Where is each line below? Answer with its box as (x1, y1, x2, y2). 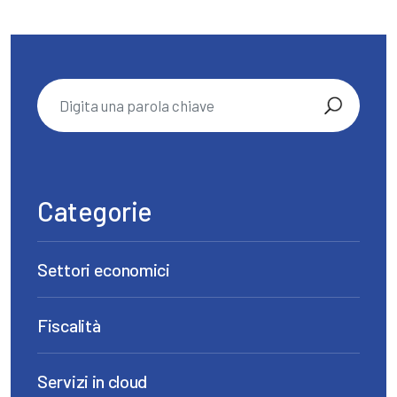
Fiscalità (37, 315, 101, 336)
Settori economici (37, 259, 170, 280)
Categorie (37, 195, 152, 227)
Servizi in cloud (37, 370, 148, 392)
